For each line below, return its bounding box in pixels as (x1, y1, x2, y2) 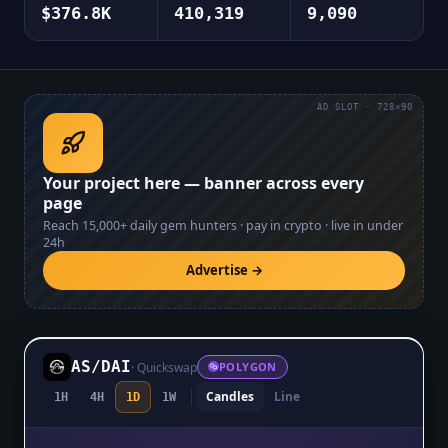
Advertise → (185, 260, 263, 279)
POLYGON (219, 358, 277, 374)
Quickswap (137, 358, 197, 376)
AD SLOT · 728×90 (317, 101, 413, 112)
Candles (206, 387, 254, 405)
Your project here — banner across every (43, 171, 364, 194)
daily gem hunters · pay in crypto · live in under (127, 216, 403, 234)
